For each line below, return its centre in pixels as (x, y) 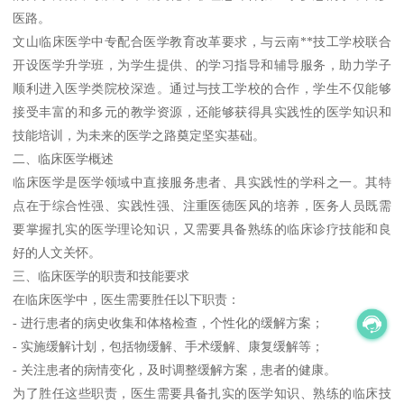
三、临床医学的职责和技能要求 (101, 276)
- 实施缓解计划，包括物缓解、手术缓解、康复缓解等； (169, 347)
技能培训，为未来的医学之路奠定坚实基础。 (139, 136)
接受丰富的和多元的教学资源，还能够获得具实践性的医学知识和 (202, 112)
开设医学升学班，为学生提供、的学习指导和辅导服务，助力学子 (202, 65)
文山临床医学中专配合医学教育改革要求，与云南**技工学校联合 (202, 42)
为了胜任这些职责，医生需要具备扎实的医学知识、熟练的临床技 (202, 394)
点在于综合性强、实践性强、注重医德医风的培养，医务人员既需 (202, 206)
